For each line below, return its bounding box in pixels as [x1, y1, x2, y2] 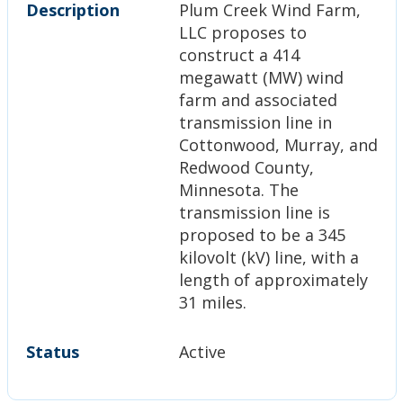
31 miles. [178, 291, 246, 313]
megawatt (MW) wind [178, 66, 344, 88]
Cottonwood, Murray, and [178, 133, 378, 156]
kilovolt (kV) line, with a [178, 246, 359, 268]
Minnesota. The [178, 178, 299, 201]
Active [178, 340, 226, 363]
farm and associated [178, 88, 337, 111]
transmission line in [178, 111, 332, 133]
